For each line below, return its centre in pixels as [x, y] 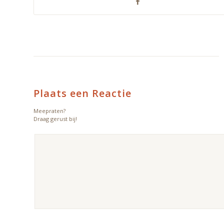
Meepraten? [49, 111]
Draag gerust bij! [55, 119]
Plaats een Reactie [82, 93]
